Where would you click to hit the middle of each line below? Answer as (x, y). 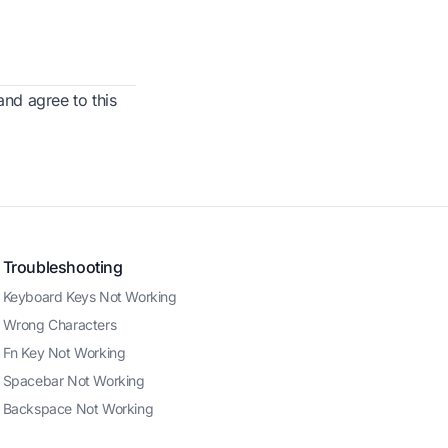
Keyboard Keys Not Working (89, 296)
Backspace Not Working (78, 408)
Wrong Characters (59, 324)
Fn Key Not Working (64, 352)
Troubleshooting (62, 267)
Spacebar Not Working (73, 380)
